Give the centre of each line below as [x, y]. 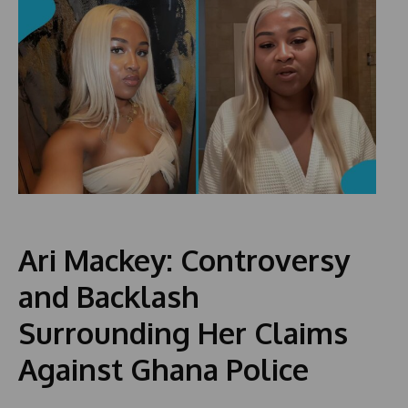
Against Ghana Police [163, 369]
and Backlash [109, 296]
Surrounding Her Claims [183, 332]
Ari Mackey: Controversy [184, 260]
